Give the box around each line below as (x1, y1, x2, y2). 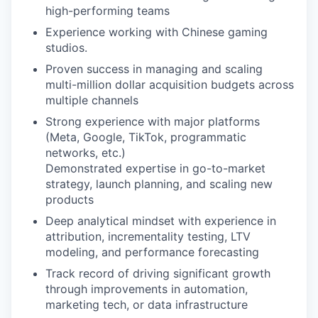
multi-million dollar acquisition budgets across (45, 77, 294, 92)
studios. (45, 40, 87, 55)
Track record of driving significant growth (45, 266, 270, 280)
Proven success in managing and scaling (45, 62, 263, 76)
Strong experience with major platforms (45, 114, 260, 128)
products (45, 192, 94, 207)
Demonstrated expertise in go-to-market (45, 161, 265, 175)
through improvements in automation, (45, 282, 248, 296)
